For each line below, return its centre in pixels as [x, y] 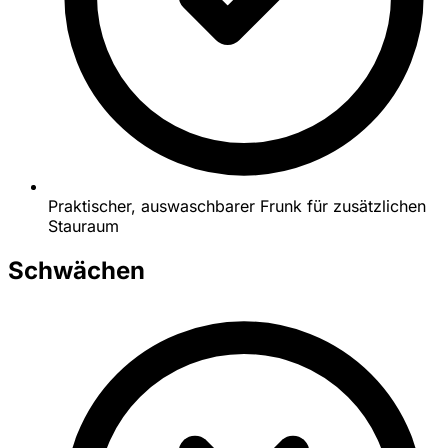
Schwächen [76, 270]
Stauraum [83, 225]
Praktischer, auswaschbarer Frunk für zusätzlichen [237, 205]
